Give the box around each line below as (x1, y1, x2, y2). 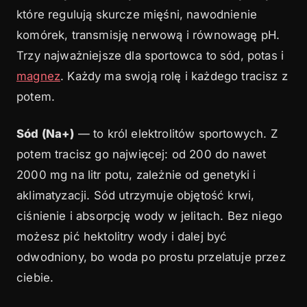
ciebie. (16, 270, 54, 284)
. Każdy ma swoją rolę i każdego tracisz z (60, 69, 288, 84)
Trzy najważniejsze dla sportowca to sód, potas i (16, 49, 284, 63)
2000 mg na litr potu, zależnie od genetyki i (16, 167, 256, 182)
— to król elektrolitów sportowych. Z (74, 126, 278, 140)
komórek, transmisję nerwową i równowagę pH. (16, 28, 280, 42)
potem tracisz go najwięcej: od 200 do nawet (16, 147, 267, 161)
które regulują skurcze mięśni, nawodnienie (16, 8, 258, 22)
